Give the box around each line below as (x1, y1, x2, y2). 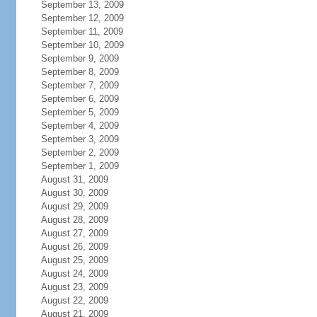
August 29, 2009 (40, 201, 108, 212)
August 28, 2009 (40, 214, 108, 225)
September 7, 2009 (40, 80, 119, 91)
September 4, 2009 (40, 120, 119, 131)
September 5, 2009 (40, 107, 119, 117)
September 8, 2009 (40, 67, 119, 77)
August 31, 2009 (40, 174, 108, 185)
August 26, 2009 (40, 241, 108, 252)
